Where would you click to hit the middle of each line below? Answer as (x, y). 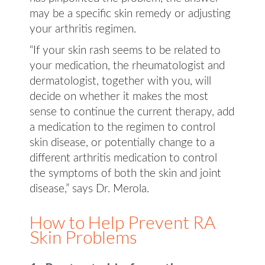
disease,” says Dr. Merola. (89, 189)
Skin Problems (83, 237)
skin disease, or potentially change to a (122, 143)
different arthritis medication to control (123, 158)
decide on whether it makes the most (119, 97)
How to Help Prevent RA (122, 222)
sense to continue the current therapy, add (132, 112)
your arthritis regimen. (83, 29)
